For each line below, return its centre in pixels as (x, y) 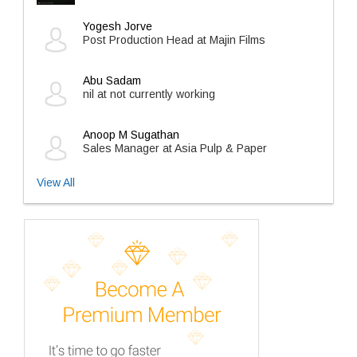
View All (56, 182)
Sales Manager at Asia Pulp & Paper (175, 148)
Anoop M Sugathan (131, 135)
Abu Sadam (112, 80)
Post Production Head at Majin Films (174, 40)
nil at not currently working (149, 94)
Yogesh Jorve (118, 26)
